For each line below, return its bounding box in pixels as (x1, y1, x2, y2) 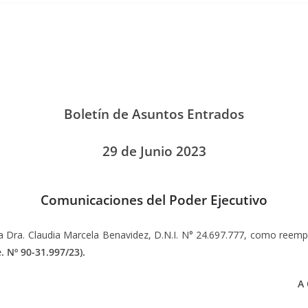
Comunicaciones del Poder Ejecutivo (41, 190, 267, 208)
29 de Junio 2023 (102, 142, 206, 159)
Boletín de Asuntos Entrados (64, 104, 244, 122)
